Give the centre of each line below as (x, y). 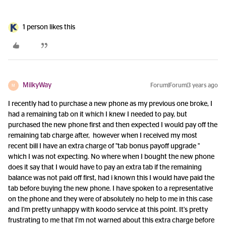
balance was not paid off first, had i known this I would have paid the (111, 178)
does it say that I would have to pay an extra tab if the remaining (105, 168)
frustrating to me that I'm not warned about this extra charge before (111, 221)
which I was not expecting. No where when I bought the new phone (111, 157)
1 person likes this (49, 27)
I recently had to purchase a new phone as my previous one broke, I (110, 104)
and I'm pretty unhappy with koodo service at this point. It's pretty (108, 210)
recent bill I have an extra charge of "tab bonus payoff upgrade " (104, 147)
